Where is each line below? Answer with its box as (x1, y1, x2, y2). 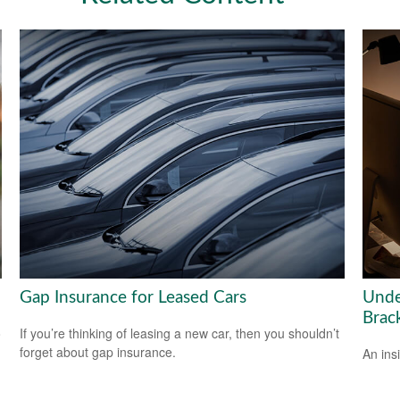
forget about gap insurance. (20, 343, 177, 362)
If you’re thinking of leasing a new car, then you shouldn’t (20, 324, 340, 343)
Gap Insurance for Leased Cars (20, 288, 247, 306)
